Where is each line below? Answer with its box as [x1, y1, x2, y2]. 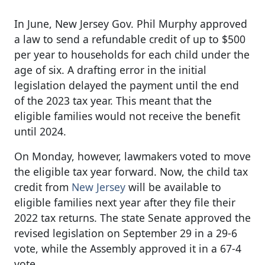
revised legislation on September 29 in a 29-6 [14, 225, 237, 240]
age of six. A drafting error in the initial [14, 62, 206, 77]
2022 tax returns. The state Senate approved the [14, 210, 251, 225]
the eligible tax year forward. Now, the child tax [14, 164, 248, 179]
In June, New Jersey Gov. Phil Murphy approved [14, 16, 247, 31]
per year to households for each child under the [14, 47, 250, 62]
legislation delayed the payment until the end [14, 77, 239, 92]
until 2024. [14, 124, 66, 138]
